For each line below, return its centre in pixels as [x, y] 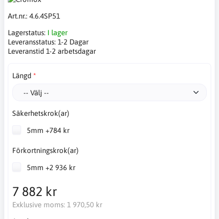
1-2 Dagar [73, 42]
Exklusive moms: [39, 204]
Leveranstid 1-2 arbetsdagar [52, 51]
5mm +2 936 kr [50, 167]
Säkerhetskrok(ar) [41, 113]
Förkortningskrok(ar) [45, 151]
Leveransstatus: [33, 42]
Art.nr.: [19, 16]
